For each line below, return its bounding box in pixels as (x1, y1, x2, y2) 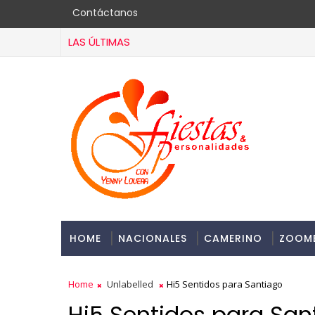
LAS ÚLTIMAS (68, 34, 130, 49)
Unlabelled (105, 278, 155, 290)
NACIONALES (118, 231, 187, 245)
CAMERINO (204, 231, 262, 245)
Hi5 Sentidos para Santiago (167, 278, 283, 290)
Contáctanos (72, 6, 138, 20)
